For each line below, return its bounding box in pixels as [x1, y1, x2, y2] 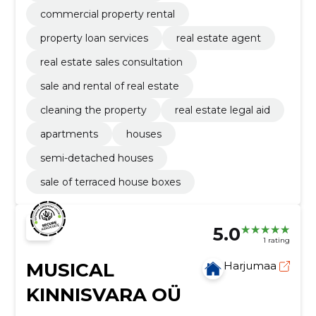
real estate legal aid [174, 104, 270, 117]
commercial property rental [39, 8, 175, 21]
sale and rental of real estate [39, 80, 179, 93]
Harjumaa [224, 259, 280, 273]
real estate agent [176, 32, 261, 45]
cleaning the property [39, 104, 147, 117]
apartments [39, 128, 98, 141]
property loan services [39, 32, 148, 45]
